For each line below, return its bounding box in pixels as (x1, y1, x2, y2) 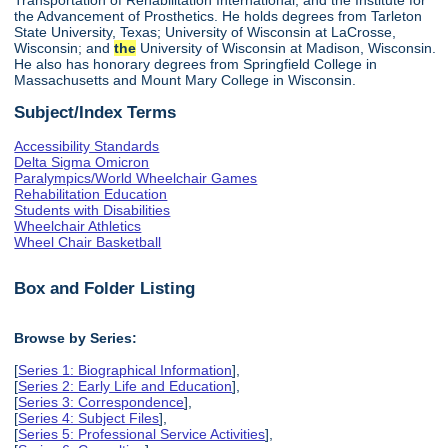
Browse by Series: (14, 329, 138, 346)
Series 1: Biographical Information (18, 361, 233, 378)
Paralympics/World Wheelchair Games (14, 169, 258, 186)
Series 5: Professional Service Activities (18, 425, 266, 442)
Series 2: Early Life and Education (18, 377, 233, 394)
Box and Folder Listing (14, 278, 196, 299)
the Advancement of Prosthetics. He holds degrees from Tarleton (14, 7, 423, 24)
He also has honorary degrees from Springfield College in (14, 55, 378, 72)
